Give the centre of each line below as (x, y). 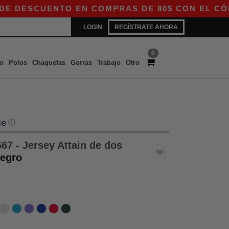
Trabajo (109, 63)
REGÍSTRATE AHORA (146, 27)
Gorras (81, 63)
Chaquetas (49, 63)
